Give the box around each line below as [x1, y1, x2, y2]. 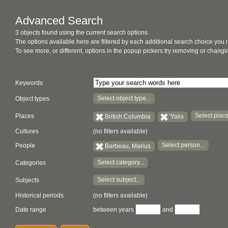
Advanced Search [15, 14, 103, 27]
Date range [15, 206, 46, 213]
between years [92, 206, 135, 213]
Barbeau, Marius [105, 142, 151, 150]
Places [15, 112, 34, 120]
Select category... [97, 159, 144, 166]
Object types [15, 95, 49, 103]
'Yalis [169, 112, 184, 120]
